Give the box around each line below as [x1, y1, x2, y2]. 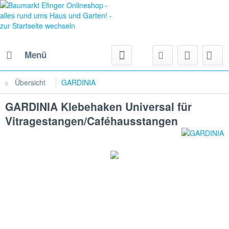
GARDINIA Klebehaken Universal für [5, 99, 192, 114]
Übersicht [15, 77, 45, 87]
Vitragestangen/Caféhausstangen [5, 113, 178, 128]
